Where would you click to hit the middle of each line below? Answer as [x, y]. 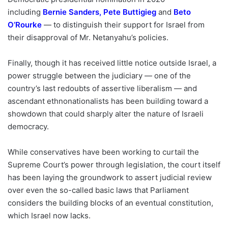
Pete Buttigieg [130, 12]
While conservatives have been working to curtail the [103, 152]
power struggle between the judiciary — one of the [99, 76]
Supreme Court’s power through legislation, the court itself [114, 165]
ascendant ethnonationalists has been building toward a [108, 101]
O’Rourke [25, 25]
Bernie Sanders [71, 12]
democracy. [28, 126]
